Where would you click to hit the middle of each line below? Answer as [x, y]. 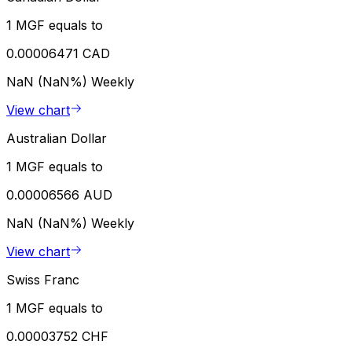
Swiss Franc [43, 280]
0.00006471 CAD [58, 54]
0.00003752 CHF [57, 337]
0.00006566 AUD [59, 195]
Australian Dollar [57, 139]
